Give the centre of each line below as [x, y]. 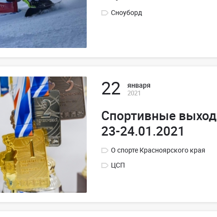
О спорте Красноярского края [158, 150]
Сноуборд [126, 12]
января [139, 85]
